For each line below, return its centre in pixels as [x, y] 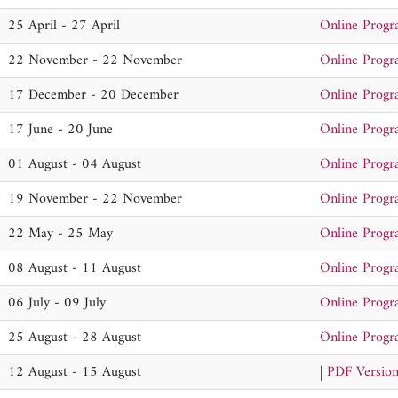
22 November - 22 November [95, 60]
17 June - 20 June [60, 130]
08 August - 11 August [75, 268]
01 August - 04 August [75, 164]
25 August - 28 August [75, 338]
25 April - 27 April [64, 26]
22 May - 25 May [60, 234]
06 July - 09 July [57, 303]
